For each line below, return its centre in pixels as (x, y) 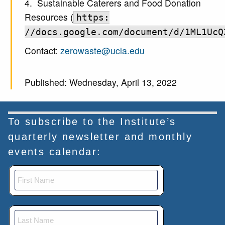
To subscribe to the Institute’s (92, 122)
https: (93, 18)
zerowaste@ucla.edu (102, 51)
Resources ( (49, 17)
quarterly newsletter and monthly (100, 137)
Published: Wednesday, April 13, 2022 (100, 82)
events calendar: (54, 152)
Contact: (42, 51)
